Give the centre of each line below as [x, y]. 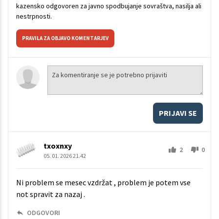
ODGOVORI [44, 212]
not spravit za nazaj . [51, 194]
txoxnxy [58, 145]
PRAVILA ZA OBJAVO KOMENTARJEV [65, 38]
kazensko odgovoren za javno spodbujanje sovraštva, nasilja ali [109, 6]
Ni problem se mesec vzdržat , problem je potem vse [103, 182]
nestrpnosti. [34, 16]
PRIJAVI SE [178, 113]
